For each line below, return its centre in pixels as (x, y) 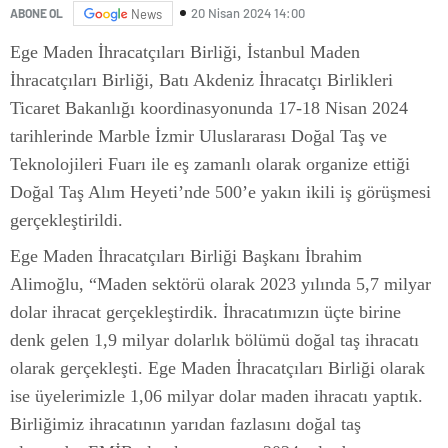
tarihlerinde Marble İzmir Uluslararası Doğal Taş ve (198, 135)
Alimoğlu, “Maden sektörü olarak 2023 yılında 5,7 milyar (220, 283)
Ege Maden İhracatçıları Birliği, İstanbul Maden (185, 51)
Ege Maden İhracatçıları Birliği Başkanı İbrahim (186, 255)
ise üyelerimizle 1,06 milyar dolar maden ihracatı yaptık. (216, 395)
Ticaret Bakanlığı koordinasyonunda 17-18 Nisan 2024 (209, 107)
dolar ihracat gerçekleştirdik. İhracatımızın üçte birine (205, 311)
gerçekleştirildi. (66, 219)
